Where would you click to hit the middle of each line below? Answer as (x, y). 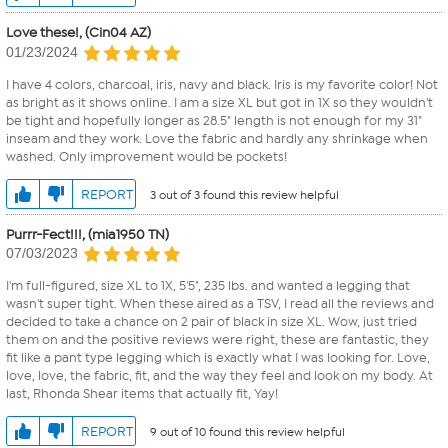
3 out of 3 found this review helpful (244, 194)
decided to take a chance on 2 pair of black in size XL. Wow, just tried (211, 321)
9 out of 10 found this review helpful (247, 431)
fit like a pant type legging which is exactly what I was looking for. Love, (218, 357)
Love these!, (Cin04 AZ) (78, 33)
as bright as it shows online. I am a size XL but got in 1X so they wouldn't (219, 102)
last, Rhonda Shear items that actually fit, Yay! (142, 393)
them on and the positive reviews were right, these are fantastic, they (217, 339)
